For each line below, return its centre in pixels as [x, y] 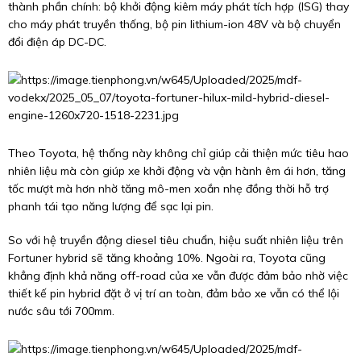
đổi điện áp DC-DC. [57, 42]
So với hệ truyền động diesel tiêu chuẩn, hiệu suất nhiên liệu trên [176, 240]
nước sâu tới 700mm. [61, 311]
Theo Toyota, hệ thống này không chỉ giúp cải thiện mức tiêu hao [178, 153]
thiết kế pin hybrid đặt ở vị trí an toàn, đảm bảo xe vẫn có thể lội [174, 293]
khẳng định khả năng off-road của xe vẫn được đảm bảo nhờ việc [178, 276]
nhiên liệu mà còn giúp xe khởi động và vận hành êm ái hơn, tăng [177, 171]
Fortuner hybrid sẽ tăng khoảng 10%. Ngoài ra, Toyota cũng [167, 258]
